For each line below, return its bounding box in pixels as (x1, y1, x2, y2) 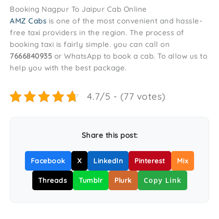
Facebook (30, 156, 66, 165)
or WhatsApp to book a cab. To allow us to (54, 51, 207, 61)
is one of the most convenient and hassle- (46, 16, 202, 25)
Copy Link (143, 175, 181, 185)
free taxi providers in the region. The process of (10, 27, 184, 37)
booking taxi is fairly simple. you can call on (10, 39, 170, 49)
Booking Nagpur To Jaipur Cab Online (10, 4, 147, 14)
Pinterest (134, 156, 165, 165)
